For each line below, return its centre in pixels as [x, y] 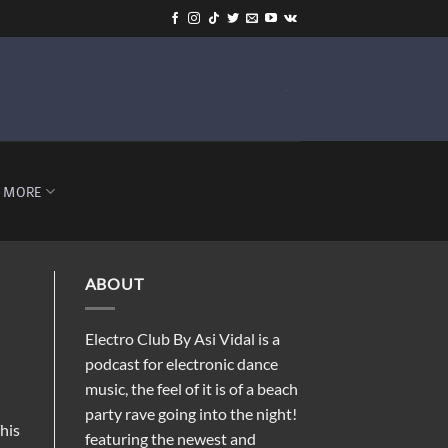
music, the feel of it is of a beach [191, 388]
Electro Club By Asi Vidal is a [182, 338]
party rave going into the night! [190, 413]
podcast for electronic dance [181, 363]
